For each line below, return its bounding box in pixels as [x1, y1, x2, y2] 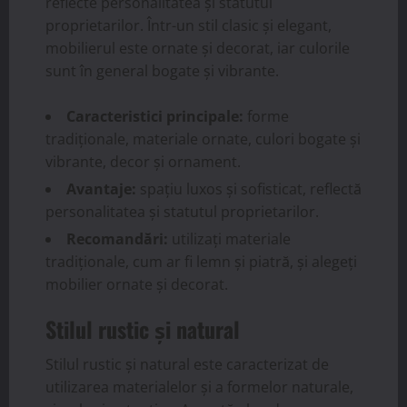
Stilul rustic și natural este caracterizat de [45, 354, 329, 375]
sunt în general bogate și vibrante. [45, 61, 279, 82]
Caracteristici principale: [66, 106, 243, 127]
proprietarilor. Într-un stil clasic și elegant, [45, 15, 332, 36]
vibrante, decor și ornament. [45, 152, 241, 173]
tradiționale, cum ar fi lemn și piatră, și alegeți [45, 252, 357, 273]
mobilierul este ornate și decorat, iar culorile [45, 38, 350, 59]
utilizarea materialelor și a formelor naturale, [45, 377, 353, 398]
